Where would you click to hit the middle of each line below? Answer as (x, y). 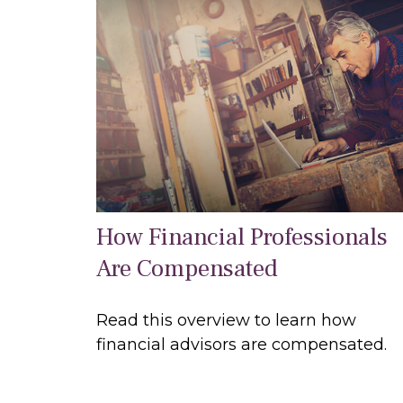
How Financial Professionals (242, 237)
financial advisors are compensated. (242, 345)
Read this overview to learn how (226, 321)
